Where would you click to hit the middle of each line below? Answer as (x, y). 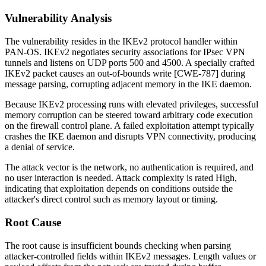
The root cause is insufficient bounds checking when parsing (118, 245)
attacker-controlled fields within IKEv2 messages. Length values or (130, 256)
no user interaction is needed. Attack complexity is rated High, (121, 178)
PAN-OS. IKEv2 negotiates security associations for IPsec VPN (125, 52)
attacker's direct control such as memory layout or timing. (111, 199)
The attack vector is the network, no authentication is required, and (129, 167)
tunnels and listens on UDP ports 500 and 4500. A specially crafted (130, 63)
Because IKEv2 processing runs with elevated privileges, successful (132, 104)
